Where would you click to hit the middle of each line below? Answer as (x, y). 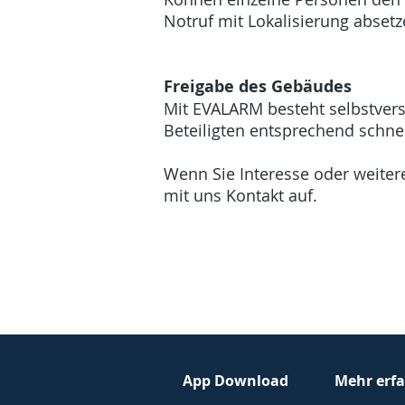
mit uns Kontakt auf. (243, 195)
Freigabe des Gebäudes (258, 86)
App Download (235, 381)
